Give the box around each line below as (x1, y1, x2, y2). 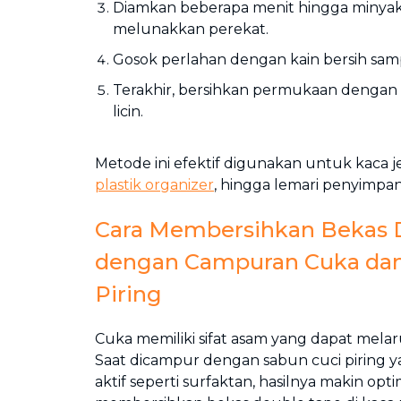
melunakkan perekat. (113, 21, 269, 38)
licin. (113, 103, 143, 120)
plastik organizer (95, 176, 214, 193)
